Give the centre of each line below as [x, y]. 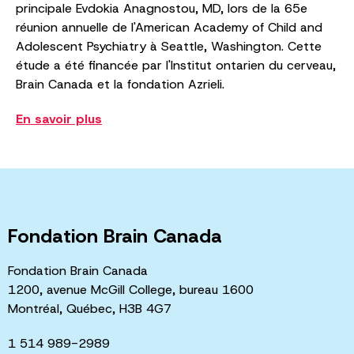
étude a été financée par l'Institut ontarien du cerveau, [176, 65]
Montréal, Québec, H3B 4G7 [90, 308]
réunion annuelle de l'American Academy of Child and [169, 27]
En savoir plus [59, 119]
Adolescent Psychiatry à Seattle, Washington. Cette [169, 46]
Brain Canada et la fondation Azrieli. [120, 84]
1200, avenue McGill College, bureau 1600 [131, 289]
